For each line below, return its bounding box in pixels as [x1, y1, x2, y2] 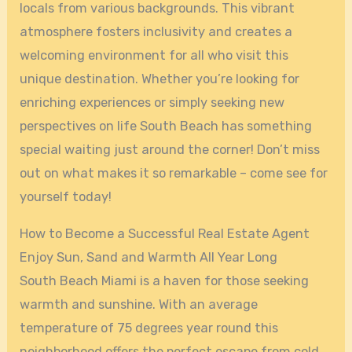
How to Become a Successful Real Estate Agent [20, 225, 310, 241]
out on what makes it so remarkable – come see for [20, 166, 328, 181]
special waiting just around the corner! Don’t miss [20, 142, 321, 158]
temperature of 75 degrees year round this [20, 320, 279, 335]
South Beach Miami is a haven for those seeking [20, 273, 310, 288]
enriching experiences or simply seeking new [20, 95, 285, 111]
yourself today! [20, 189, 112, 205]
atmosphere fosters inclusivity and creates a [20, 24, 293, 40]
